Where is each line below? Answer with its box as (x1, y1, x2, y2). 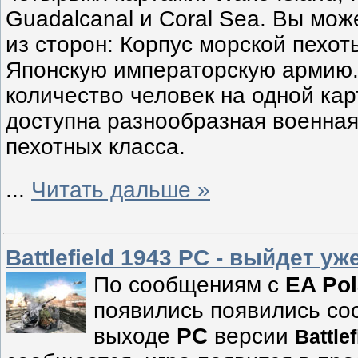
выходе (93, 323, 177, 348)
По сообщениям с (93, 272, 285, 297)
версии (208, 323, 295, 348)
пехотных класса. (6, 134, 185, 160)
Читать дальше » (31, 177, 210, 202)
